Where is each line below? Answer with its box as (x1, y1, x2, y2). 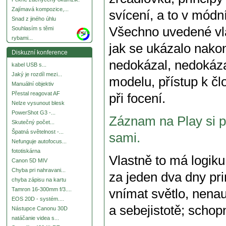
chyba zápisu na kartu (12, 177, 66, 183)
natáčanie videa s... (12, 215, 59, 221)
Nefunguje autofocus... (12, 138, 67, 145)
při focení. (109, 91, 165, 106)
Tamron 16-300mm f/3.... (12, 186, 72, 193)
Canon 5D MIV (12, 157, 47, 164)
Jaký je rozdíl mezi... (12, 71, 62, 78)
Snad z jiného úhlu (12, 16, 56, 22)
